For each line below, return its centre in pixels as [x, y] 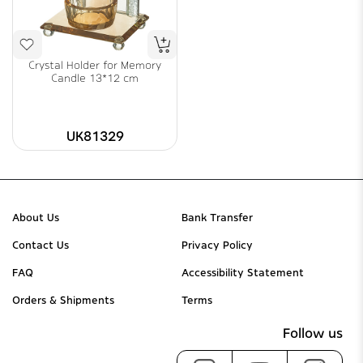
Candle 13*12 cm [95, 78]
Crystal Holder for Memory [95, 65]
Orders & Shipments [63, 300]
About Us [36, 218]
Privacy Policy [217, 245]
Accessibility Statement [243, 273]
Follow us [313, 333]
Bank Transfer [217, 218]
